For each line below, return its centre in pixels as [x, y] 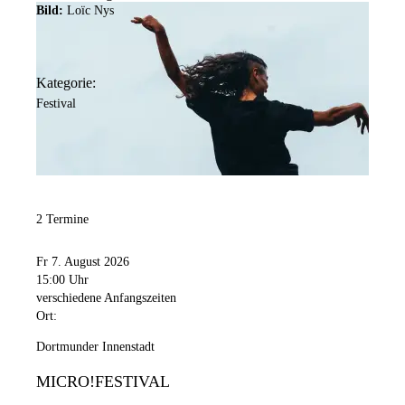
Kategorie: [66, 82]
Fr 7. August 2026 [83, 262]
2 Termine [62, 219]
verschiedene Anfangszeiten [106, 298]
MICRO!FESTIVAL [103, 382]
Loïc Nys [90, 11]
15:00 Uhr [62, 280]
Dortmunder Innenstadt [95, 347]
